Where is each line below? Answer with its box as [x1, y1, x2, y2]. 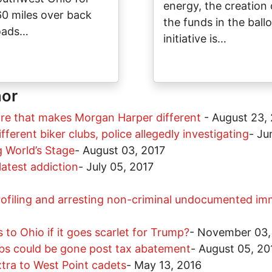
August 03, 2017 [83, 144, 165, 157]
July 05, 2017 [86, 160, 154, 174]
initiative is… [163, 32, 226, 46]
